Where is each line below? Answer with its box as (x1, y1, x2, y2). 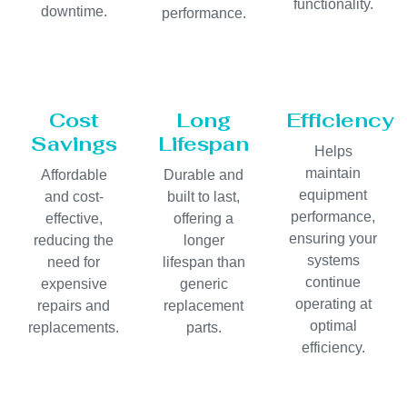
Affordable (40, 167, 107, 184)
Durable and (164, 167, 243, 184)
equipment (299, 187, 368, 203)
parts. (185, 320, 222, 336)
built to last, (167, 189, 240, 205)
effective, (45, 211, 103, 227)
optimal (309, 318, 357, 334)
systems (306, 253, 360, 269)
